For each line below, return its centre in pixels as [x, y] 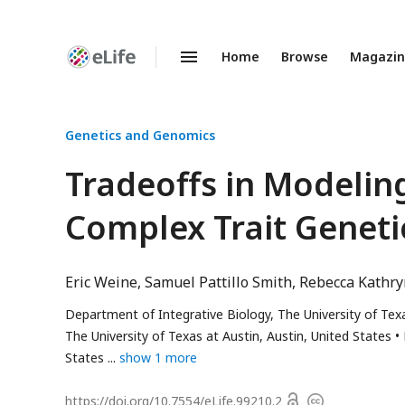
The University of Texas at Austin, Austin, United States [228, 336]
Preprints [89, 80]
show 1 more [158, 358]
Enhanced [93, 63]
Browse [305, 57]
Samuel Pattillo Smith [218, 282]
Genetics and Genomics [140, 135]
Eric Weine [101, 282]
